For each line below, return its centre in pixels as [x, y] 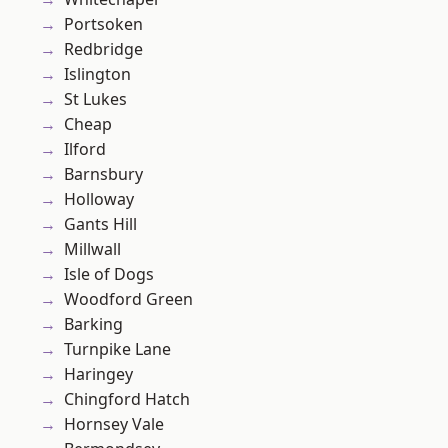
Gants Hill [100, 224]
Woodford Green [128, 299]
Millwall [92, 249]
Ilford [85, 149]
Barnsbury [103, 174]
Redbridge [103, 49]
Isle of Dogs [109, 274]
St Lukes [95, 99]
